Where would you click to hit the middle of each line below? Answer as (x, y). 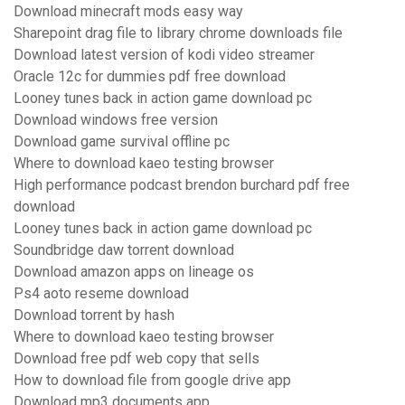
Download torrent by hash (94, 316)
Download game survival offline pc (122, 142)
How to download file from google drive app (152, 381)
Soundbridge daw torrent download (124, 250)
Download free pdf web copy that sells (137, 359)
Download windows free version (116, 120)
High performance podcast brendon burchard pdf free (182, 185)
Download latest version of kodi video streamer (164, 55)
